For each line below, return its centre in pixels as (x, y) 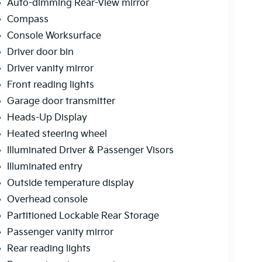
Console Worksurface (54, 36)
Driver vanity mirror (50, 69)
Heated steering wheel (57, 135)
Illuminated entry (44, 167)
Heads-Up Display (47, 118)
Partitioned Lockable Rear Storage (83, 216)
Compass (27, 20)
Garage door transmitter (61, 102)
